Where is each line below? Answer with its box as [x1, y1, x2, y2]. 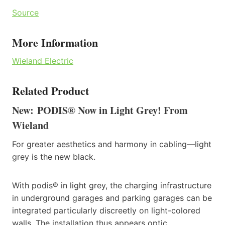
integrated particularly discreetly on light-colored [12, 205, 200, 215]
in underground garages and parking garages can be [12, 192, 212, 203]
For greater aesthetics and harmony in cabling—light [12, 139, 211, 149]
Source [12, 7, 39, 18]
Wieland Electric [12, 55, 73, 66]
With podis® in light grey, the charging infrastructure [12, 180, 211, 190]
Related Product [12, 82, 89, 99]
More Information [12, 34, 98, 51]
